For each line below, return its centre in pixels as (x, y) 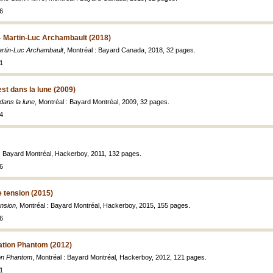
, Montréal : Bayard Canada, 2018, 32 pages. (129, 50)
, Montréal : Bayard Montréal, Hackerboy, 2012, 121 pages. (119, 257)
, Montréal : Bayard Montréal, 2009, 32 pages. (102, 102)
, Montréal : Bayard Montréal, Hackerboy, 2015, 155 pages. (103, 205)
